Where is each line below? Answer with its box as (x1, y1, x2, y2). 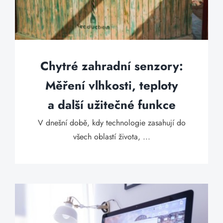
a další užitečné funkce (47, 96, 176, 113)
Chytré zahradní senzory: (40, 57, 183, 75)
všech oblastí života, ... (73, 131, 150, 142)
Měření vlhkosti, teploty (45, 77, 178, 94)
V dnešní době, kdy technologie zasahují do (37, 117, 186, 128)
